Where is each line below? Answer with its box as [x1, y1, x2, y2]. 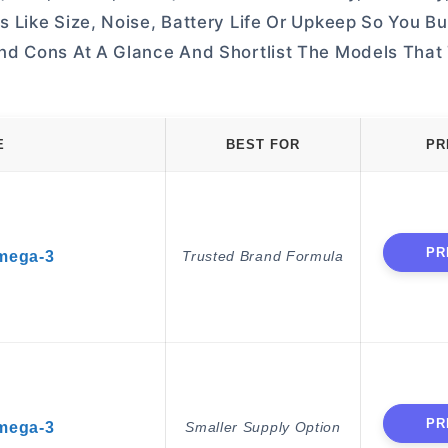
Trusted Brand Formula [182, 248, 344, 264]
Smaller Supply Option [185, 419, 341, 435]
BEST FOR [226, 137, 300, 152]
